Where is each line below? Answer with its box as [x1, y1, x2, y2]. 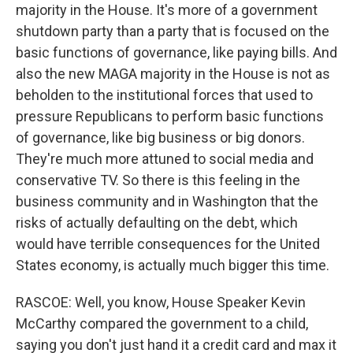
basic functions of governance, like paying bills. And [16, 44, 337, 61]
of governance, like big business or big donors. [16, 129, 305, 146]
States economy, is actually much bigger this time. [16, 257, 329, 273]
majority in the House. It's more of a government [16, 2, 318, 18]
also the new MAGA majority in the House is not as [16, 65, 330, 82]
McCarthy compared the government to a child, [16, 315, 308, 332]
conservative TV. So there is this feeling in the [16, 172, 300, 188]
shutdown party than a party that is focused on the [16, 23, 329, 39]
